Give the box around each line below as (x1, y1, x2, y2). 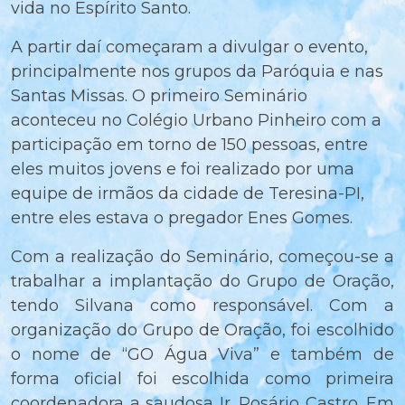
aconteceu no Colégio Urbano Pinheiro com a (11, 110, 381, 131)
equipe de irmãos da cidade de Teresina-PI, (11, 184, 364, 204)
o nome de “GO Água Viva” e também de (11, 344, 394, 365)
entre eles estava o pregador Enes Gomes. (11, 208, 353, 229)
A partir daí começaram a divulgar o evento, (11, 37, 368, 58)
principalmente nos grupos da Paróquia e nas (11, 61, 383, 82)
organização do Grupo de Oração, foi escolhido (11, 320, 394, 341)
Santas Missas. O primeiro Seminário (11, 86, 307, 107)
